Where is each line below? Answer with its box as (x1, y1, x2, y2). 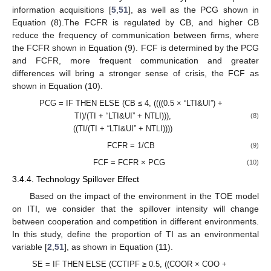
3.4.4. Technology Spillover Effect (12, 174, 139, 184)
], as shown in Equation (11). (64, 241, 173, 252)
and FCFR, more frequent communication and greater (12, 55, 259, 65)
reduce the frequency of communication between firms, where (12, 30, 259, 40)
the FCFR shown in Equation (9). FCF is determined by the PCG (12, 42, 259, 53)
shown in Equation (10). (12, 80, 103, 91)
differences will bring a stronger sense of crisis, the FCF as (12, 68, 259, 78)
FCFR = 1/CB (107, 141, 155, 151)
